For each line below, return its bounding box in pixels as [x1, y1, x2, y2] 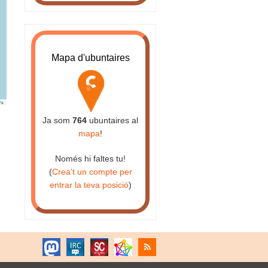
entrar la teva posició [49, 180, 129, 190]
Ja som [42, 115, 72, 126]
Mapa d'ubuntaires [51, 53, 130, 63]
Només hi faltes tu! [55, 154, 126, 164]
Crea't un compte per [51, 167, 132, 177]
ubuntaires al [87, 115, 138, 126]
